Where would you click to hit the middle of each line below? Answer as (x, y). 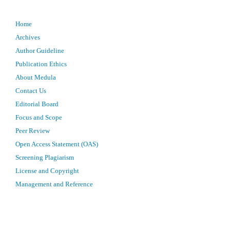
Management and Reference (54, 184)
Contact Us (31, 91)
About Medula (36, 78)
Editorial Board (37, 104)
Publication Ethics (41, 64)
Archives (28, 37)
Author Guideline (40, 51)
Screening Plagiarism (45, 158)
